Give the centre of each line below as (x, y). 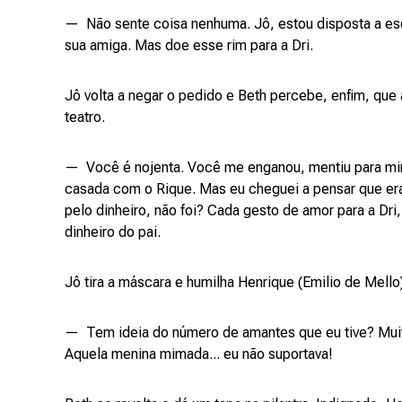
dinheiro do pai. (113, 232)
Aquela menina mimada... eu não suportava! (199, 354)
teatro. (87, 117)
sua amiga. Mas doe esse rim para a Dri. (189, 45)
